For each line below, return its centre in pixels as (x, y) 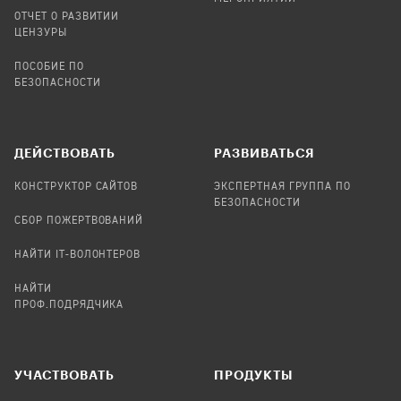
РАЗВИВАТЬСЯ (264, 152)
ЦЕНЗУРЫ (41, 33)
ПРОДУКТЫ (253, 375)
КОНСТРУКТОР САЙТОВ (77, 187)
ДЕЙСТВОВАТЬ (65, 152)
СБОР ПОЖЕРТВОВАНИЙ (79, 221)
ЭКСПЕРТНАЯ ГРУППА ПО (283, 187)
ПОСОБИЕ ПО (49, 67)
